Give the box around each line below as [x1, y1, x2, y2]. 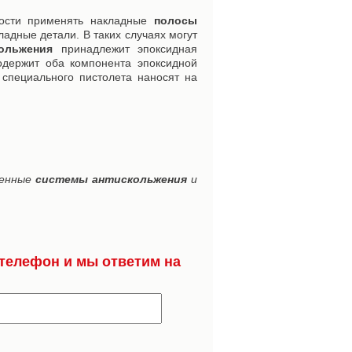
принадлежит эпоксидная [53, 42, 197, 55]
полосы [154, 14, 197, 27]
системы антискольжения [35, 173, 188, 185]
